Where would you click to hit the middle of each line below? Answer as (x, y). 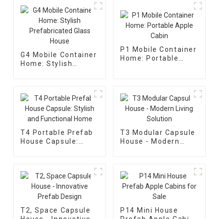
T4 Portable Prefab (57, 132)
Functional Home (52, 159)
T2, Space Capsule (56, 210)
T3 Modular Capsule (158, 132)
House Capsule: (50, 141)
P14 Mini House (149, 210)
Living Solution (148, 150)
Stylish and (42, 150)
